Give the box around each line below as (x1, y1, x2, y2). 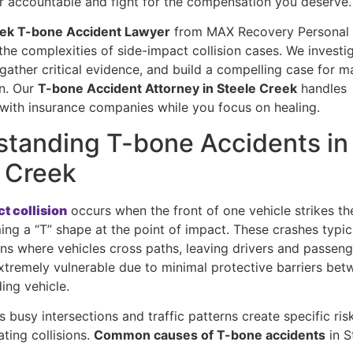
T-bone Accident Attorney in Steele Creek (38, 80, 298, 97)
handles (297, 80, 347, 97)
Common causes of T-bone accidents (94, 327, 326, 344)
